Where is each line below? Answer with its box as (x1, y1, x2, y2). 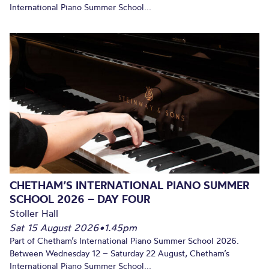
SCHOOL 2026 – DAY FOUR (10, 192, 150, 206)
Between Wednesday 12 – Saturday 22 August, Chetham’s (10, 247, 229, 259)
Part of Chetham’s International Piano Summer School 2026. (10, 235, 239, 246)
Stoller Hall (10, 207, 58, 219)
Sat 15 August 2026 (10, 221, 99, 234)
